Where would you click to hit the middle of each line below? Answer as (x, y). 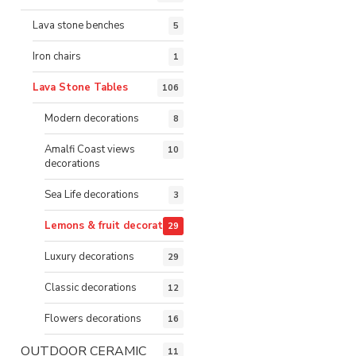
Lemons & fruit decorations (114, 225)
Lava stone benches (79, 25)
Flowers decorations (93, 318)
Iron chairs (57, 56)
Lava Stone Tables (80, 87)
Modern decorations (92, 118)
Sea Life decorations (92, 194)
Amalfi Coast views (90, 149)
